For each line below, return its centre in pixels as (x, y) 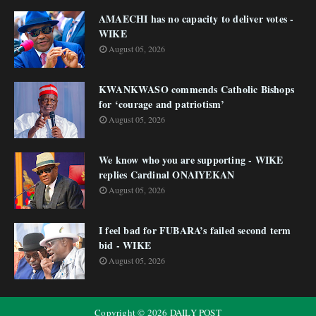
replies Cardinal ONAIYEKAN (167, 175)
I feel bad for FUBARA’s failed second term (195, 230)
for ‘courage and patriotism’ (162, 104)
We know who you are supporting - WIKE (191, 160)
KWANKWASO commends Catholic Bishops (196, 89)
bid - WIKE (125, 245)
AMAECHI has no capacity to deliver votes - (196, 19)
